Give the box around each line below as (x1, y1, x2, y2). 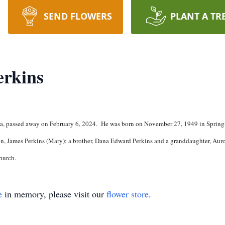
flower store (106, 188, 149, 200)
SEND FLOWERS (43, 10, 112, 22)
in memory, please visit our (2, 188, 106, 200)
